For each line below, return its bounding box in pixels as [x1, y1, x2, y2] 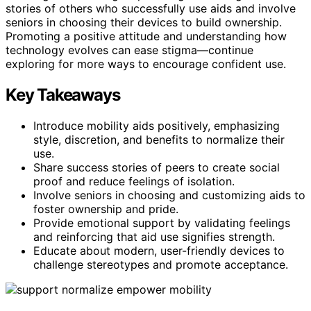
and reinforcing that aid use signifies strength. [33, 229, 275, 244]
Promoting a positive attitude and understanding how [6, 28, 287, 43]
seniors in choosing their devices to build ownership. [6, 15, 282, 29]
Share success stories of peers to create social [33, 160, 280, 174]
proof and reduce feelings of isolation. [33, 174, 235, 188]
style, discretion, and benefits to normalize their [33, 132, 285, 146]
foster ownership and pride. [33, 201, 178, 216]
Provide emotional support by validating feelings [33, 215, 290, 230]
